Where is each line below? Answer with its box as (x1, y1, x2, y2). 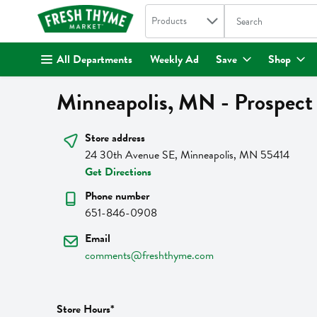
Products (151, 13, 187, 28)
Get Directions (85, 163, 151, 180)
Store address (85, 129, 145, 146)
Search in (144, 4, 186, 21)
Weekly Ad (150, 51, 199, 68)
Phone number (85, 187, 149, 204)
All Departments (57, 51, 132, 68)
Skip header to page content (6, 33, 122, 44)
